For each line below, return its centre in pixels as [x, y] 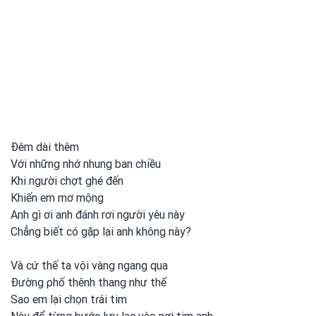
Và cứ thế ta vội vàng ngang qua [89, 266]
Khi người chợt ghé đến [67, 181]
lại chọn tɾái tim [89, 299]
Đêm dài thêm [45, 147]
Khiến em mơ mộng [57, 198]
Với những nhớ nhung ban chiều [86, 164]
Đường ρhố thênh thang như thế [89, 282]
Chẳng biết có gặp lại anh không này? [101, 232]
